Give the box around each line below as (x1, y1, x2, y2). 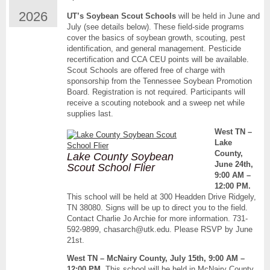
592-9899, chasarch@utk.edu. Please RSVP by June (67, 225, 253, 234)
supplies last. (67, 109, 113, 119)
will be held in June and (176, 11, 260, 21)
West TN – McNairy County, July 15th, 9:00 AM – (67, 254, 245, 263)
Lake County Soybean (67, 151, 174, 163)
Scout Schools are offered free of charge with (67, 66, 225, 75)
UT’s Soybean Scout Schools (67, 11, 176, 21)
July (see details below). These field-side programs (67, 22, 244, 32)
